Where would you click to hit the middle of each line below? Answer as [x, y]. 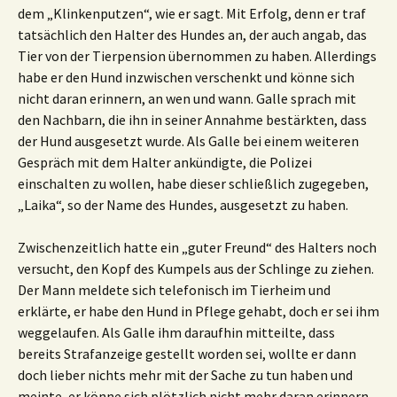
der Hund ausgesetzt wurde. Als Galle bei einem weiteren [188, 141]
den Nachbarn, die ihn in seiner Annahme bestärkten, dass [192, 120]
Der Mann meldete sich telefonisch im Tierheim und [174, 290]
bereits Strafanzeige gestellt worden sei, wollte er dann [187, 354]
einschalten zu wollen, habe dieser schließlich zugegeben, [193, 183]
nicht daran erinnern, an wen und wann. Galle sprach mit [187, 98]
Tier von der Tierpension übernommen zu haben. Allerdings [197, 56]
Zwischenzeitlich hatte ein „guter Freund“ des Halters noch [197, 247]
